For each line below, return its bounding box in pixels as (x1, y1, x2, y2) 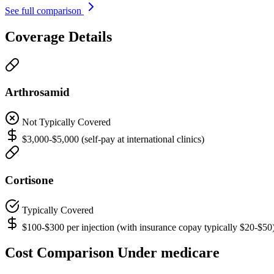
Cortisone (5, 173, 53, 187)
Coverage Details (5, 28, 112, 45)
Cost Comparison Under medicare (5, 245, 220, 261)
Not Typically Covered (22, 117, 111, 128)
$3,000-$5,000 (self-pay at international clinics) (22, 134, 204, 145)
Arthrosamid (5, 86, 70, 99)
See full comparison (5, 5, 84, 16)
